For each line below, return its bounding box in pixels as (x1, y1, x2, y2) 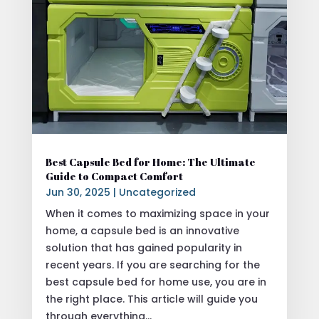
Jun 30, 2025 (45, 184, 110, 199)
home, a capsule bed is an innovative (45, 223, 239, 238)
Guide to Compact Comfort (45, 169, 183, 183)
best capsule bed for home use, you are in (45, 274, 266, 289)
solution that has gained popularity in (45, 240, 242, 255)
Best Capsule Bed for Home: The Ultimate (45, 155, 256, 169)
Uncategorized (118, 184, 196, 199)
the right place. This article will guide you (45, 291, 258, 306)
